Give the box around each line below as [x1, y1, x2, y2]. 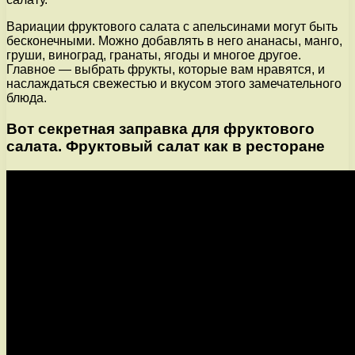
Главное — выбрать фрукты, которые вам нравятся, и [6, 63, 325, 77]
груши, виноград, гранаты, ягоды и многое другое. [6, 48, 301, 63]
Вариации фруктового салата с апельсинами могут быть [6, 20, 338, 34]
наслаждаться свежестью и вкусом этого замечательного [6, 77, 342, 91]
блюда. [6, 91, 47, 105]
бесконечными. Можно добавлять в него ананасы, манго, [6, 34, 342, 48]
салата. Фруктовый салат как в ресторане [6, 138, 325, 155]
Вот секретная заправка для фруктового [6, 120, 315, 138]
